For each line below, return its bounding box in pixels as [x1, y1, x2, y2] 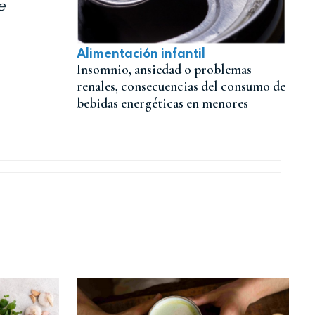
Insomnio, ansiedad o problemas [76, 61, 252, 79]
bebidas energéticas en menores [76, 95, 248, 112]
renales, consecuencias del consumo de [76, 78, 285, 96]
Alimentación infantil [76, 48, 205, 61]
